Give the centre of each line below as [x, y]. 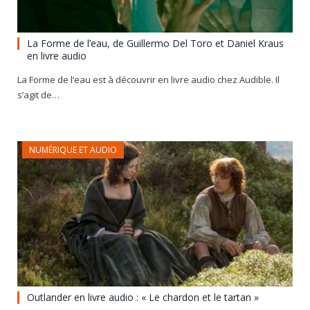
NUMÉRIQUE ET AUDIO [73, 149]
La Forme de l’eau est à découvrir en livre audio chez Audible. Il [148, 79]
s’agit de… [38, 94]
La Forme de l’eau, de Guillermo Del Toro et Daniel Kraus [155, 43]
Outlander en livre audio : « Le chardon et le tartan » [143, 297]
